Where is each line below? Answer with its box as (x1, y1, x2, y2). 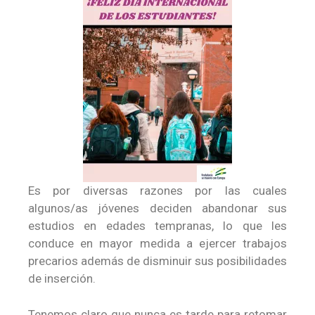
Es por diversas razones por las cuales (28, 184, 287, 198)
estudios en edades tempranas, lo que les (28, 219, 287, 233)
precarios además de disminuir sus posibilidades (28, 254, 287, 268)
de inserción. (28, 271, 96, 285)
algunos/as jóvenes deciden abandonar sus (28, 201, 287, 215)
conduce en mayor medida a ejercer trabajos (28, 236, 287, 250)
